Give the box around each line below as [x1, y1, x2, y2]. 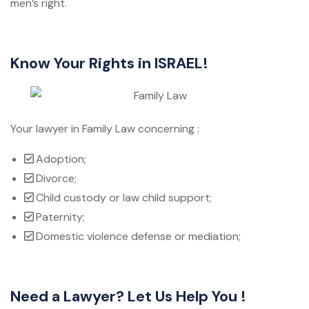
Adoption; [36, 152, 86, 167]
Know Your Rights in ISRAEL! [10, 53, 208, 74]
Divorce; [36, 171, 77, 186]
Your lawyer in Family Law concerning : [10, 121, 199, 137]
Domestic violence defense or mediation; [36, 229, 241, 244]
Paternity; [36, 210, 85, 225]
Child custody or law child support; [36, 190, 212, 206]
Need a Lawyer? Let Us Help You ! [10, 286, 246, 307]
